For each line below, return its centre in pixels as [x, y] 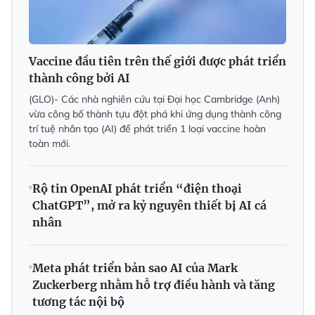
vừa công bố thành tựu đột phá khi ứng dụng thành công [155, 114]
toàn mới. [50, 144]
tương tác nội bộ [78, 302]
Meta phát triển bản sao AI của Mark [135, 268]
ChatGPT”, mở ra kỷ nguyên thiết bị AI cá [149, 206]
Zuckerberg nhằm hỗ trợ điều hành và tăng [154, 285]
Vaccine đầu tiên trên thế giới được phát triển [157, 62]
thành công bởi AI [79, 78]
